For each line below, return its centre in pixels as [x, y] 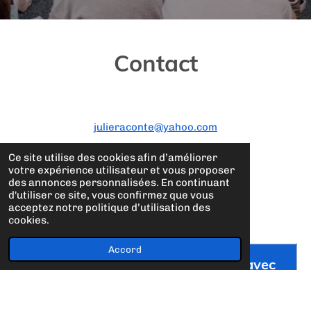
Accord [125, 249]
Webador [133, 283]
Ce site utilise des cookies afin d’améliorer [113, 158]
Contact [155, 63]
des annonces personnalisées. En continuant [119, 183]
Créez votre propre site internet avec [155, 264]
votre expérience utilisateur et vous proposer [121, 170]
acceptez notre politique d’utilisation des [109, 208]
